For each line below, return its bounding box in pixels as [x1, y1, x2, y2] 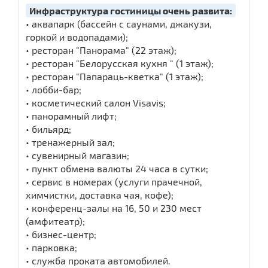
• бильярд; [26, 123, 71, 135]
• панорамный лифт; [26, 109, 117, 121]
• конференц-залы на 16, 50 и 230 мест [26, 202, 202, 214]
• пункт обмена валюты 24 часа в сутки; [26, 162, 208, 174]
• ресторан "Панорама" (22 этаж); [26, 44, 176, 56]
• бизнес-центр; [26, 228, 96, 240]
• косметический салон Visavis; [26, 96, 166, 108]
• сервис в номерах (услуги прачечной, [26, 175, 202, 187]
